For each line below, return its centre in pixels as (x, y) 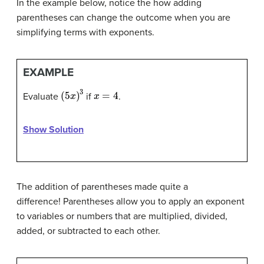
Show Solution (53, 130)
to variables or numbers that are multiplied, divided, (122, 217)
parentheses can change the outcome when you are (123, 17)
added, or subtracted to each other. (88, 231)
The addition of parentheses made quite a (102, 187)
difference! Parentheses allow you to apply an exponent (131, 202)
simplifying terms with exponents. (85, 32)
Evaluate (42, 96)
